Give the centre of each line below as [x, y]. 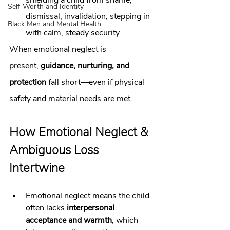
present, [25, 66]
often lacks [46, 208]
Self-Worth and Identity [46, 6]
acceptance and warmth [69, 220]
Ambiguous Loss [55, 150]
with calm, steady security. [73, 33]
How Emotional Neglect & [80, 132]
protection [28, 82]
